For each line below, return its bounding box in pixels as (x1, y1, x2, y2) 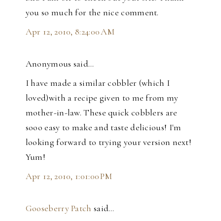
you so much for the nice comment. (25, 7, 159, 18)
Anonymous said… (25, 58, 94, 70)
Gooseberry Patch (25, 203, 92, 214)
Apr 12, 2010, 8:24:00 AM (25, 26, 115, 37)
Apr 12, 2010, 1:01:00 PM (25, 171, 112, 182)
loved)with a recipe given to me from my (25, 92, 179, 104)
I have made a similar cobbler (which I (25, 77, 170, 89)
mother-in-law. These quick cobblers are (25, 107, 178, 118)
